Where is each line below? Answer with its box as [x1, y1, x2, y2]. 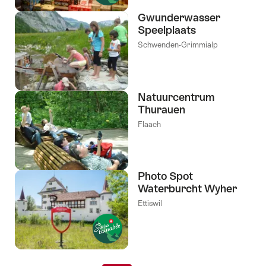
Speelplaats [138, 23, 196, 36]
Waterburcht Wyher [138, 182, 237, 195]
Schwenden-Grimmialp [138, 40, 218, 49]
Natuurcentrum [138, 90, 214, 103]
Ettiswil [138, 199, 162, 208]
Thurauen [138, 103, 185, 116]
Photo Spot [138, 170, 193, 183]
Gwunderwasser [138, 11, 220, 24]
